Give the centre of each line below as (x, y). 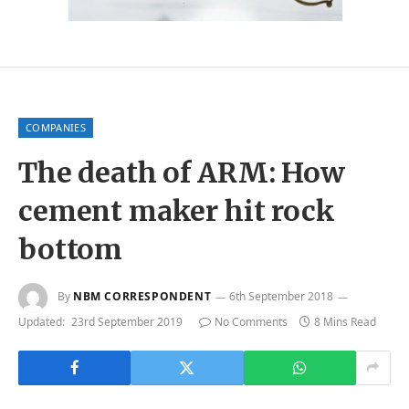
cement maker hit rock (177, 210)
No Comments (251, 321)
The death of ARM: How (182, 172)
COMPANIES (56, 127)
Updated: (42, 321)
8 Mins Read (345, 321)
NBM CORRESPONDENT (142, 297)
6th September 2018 (282, 297)
